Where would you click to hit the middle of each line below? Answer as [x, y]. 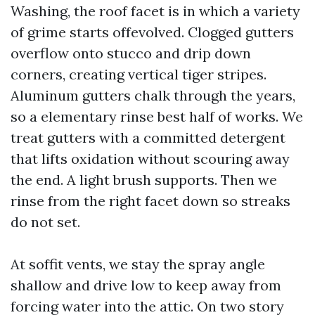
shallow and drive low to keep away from [146, 285]
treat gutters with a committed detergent [148, 137]
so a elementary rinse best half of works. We [157, 116]
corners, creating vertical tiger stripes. [139, 74]
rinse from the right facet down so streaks [150, 201]
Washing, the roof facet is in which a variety [155, 11]
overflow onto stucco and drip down [131, 53]
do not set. [45, 222]
